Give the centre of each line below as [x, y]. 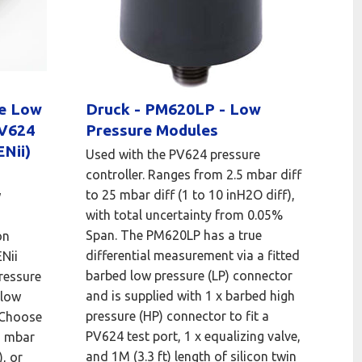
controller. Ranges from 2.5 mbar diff [194, 175]
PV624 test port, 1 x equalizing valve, [194, 337]
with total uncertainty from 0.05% [185, 215]
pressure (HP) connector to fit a [178, 316]
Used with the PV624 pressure [173, 155]
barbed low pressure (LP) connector [189, 276]
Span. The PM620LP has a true [174, 236]
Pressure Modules [152, 130]
